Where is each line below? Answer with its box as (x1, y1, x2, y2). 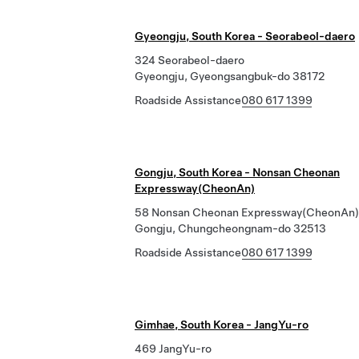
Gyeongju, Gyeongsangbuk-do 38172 (135, 70, 325, 83)
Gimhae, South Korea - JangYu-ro (135, 318, 309, 331)
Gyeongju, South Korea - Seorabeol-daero (135, 30, 355, 42)
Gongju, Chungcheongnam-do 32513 (135, 222, 326, 235)
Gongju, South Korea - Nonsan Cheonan (135, 166, 340, 179)
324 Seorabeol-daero (135, 54, 244, 67)
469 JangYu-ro (135, 342, 212, 355)
